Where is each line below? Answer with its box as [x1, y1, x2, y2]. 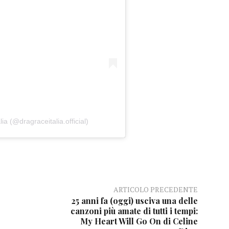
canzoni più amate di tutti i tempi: [70, 205, 198, 216]
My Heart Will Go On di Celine [80, 215, 198, 226]
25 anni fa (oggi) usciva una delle [71, 195, 198, 206]
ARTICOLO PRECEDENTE [113, 184, 198, 194]
